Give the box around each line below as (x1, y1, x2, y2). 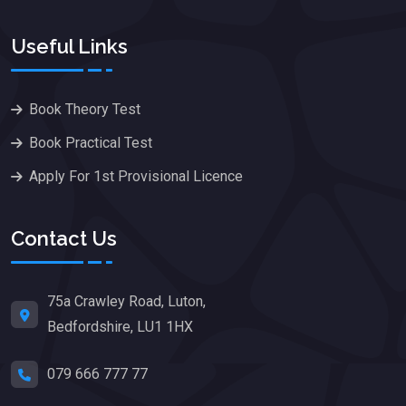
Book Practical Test (29, 133, 152, 151)
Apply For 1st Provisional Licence (29, 167, 243, 185)
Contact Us (11, 227, 117, 251)
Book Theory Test (29, 100, 140, 118)
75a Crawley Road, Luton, (47, 293, 206, 311)
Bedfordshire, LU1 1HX (47, 318, 193, 336)
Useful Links (11, 34, 128, 58)
